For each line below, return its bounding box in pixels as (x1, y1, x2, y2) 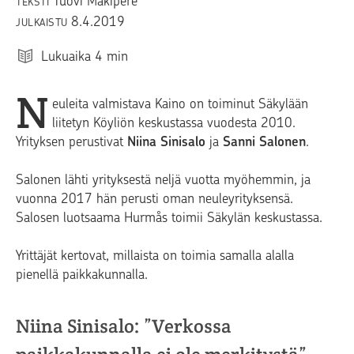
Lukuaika (41, 47, 91, 64)
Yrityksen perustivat (16, 133, 127, 149)
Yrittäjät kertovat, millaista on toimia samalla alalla (16, 247, 294, 263)
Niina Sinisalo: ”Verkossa (16, 313, 232, 338)
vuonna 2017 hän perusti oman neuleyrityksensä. (16, 190, 293, 206)
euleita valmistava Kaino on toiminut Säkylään (52, 95, 308, 111)
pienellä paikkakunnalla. (16, 265, 148, 282)
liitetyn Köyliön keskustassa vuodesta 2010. (52, 114, 296, 130)
